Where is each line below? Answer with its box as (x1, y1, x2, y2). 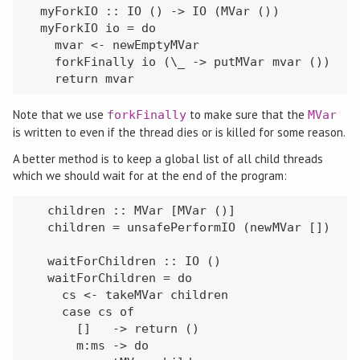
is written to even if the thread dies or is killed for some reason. (12, 124, 346, 140)
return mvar (25, 71, 135, 86)
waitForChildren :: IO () (25, 253, 222, 268)
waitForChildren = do (25, 270, 193, 285)
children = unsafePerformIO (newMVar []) (25, 219, 330, 235)
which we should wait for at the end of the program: (12, 167, 287, 183)
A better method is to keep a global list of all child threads (12, 150, 324, 166)
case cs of (25, 304, 135, 319)
